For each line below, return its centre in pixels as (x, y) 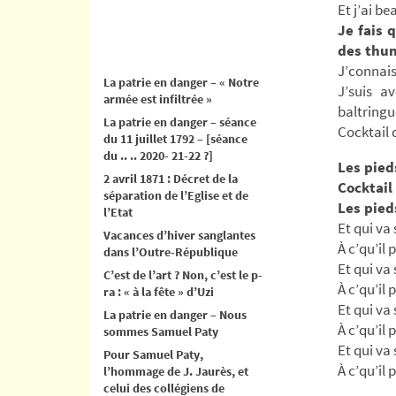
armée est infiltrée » (158, 99)
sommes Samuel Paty (161, 331)
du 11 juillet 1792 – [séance (175, 138)
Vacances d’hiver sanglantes (179, 235)
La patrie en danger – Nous (175, 314)
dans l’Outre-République (171, 251)
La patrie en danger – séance (180, 122)
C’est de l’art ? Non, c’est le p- (183, 274)
